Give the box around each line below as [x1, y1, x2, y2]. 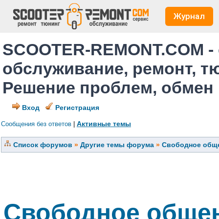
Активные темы [77, 120, 131, 128]
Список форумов [13, 141, 72, 149]
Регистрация [53, 104, 99, 111]
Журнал [174, 11, 205, 21]
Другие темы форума [80, 141, 154, 149]
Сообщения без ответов [1, 120, 71, 128]
